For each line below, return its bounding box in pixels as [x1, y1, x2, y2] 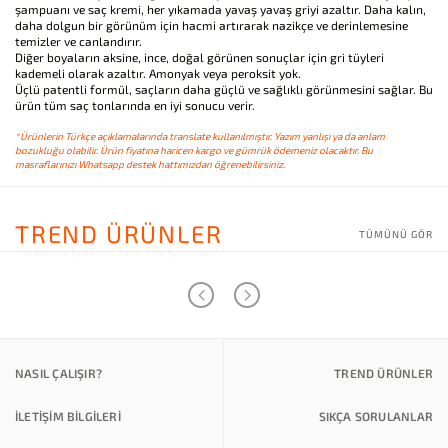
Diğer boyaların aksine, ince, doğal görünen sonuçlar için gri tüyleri [15, 50, 384, 64]
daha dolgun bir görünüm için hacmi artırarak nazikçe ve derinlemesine [15, 18, 408, 32]
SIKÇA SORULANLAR [318, 409, 433, 423]
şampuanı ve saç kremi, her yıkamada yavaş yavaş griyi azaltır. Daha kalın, [15, 2, 426, 16]
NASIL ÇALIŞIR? [15, 366, 103, 380]
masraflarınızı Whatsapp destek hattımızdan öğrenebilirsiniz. [15, 158, 285, 170]
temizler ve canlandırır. [15, 34, 142, 48]
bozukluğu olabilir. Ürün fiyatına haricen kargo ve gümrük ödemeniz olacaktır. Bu [15, 144, 373, 156]
